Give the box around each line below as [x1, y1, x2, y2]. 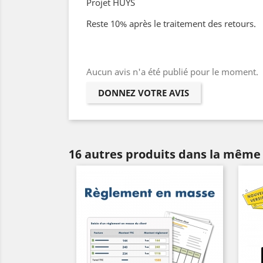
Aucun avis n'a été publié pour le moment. [86, 66, 258, 77]
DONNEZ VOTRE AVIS [98, 87, 189, 99]
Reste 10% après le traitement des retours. [86, 18, 256, 29]
